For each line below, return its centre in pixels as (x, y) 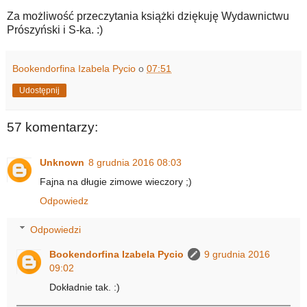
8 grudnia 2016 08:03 (135, 163)
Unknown (62, 163)
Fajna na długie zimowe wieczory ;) (116, 182)
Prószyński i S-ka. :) (55, 29)
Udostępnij (39, 90)
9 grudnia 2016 (237, 254)
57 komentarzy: (52, 127)
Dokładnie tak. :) (85, 287)
